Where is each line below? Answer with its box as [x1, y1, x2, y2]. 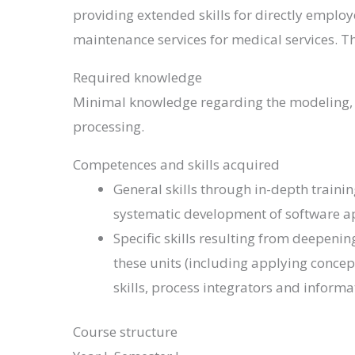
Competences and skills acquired [73, 155, 280, 174]
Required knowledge [73, 67, 202, 86]
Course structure [73, 323, 177, 342]
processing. [73, 116, 144, 136]
